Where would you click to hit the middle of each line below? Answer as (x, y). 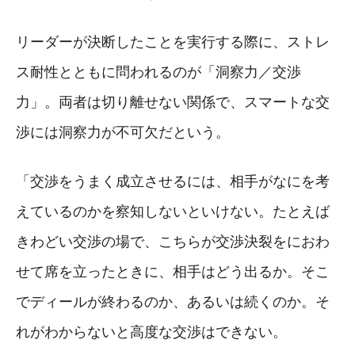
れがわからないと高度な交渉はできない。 (151, 332)
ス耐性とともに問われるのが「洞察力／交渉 (158, 72)
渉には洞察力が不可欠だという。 (123, 132)
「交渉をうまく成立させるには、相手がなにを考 (173, 181)
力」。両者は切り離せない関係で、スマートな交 (173, 102)
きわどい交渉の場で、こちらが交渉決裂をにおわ (173, 241)
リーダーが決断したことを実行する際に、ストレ (173, 42)
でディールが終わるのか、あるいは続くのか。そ (173, 302)
